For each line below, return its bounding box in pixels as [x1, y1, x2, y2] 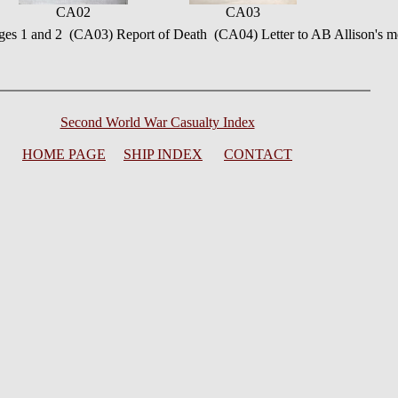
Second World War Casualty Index [60, 115, 255, 130]
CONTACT [224, 147, 292, 162]
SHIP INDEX [123, 147, 203, 162]
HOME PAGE [22, 147, 106, 162]
